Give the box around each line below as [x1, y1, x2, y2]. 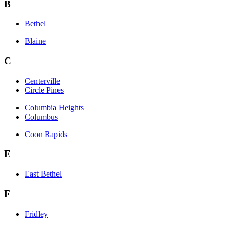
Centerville [25, 76, 60, 85]
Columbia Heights [25, 103, 84, 112]
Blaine [25, 36, 46, 46]
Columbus [25, 112, 58, 121]
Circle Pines [25, 85, 64, 94]
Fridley [25, 209, 48, 218]
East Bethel [25, 169, 62, 179]
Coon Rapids [25, 129, 67, 139]
